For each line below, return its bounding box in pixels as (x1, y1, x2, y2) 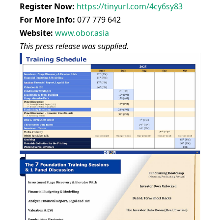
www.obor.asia (53, 27, 109, 39)
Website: (20, 27, 53, 39)
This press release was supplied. (20, 41, 129, 52)
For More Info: (20, 14, 75, 26)
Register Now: (20, 1, 75, 12)
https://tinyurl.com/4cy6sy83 (75, 1, 183, 12)
